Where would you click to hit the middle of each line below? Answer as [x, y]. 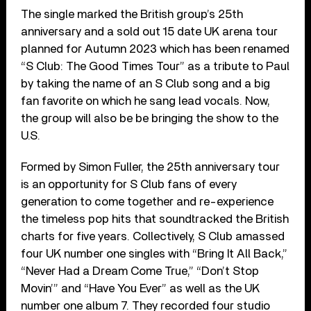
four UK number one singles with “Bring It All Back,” [154, 253]
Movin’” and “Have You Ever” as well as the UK [141, 288]
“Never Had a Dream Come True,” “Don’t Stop [140, 271]
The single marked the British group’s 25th [132, 14]
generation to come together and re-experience [148, 201]
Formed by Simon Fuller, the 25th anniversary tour [151, 167]
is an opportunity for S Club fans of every [129, 184]
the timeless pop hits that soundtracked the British [155, 219]
